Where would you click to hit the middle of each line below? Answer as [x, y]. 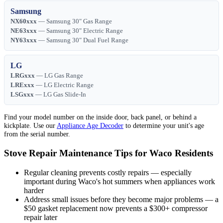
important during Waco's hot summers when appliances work [119, 181]
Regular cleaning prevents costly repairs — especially [108, 172]
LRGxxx [23, 76]
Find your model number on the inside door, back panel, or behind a [100, 117]
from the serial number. [37, 134]
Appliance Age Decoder [90, 126]
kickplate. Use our [30, 126]
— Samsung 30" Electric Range [80, 31]
